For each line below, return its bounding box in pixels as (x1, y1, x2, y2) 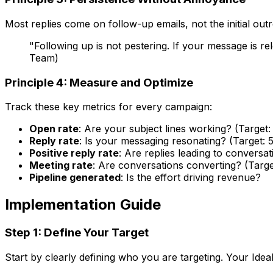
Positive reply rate (29, 147, 119, 160)
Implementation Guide (5, 196, 161, 214)
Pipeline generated (29, 171, 121, 184)
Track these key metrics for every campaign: (5, 101, 212, 113)
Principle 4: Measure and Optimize (5, 75, 193, 90)
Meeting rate (29, 159, 93, 172)
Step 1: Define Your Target (5, 225, 149, 240)
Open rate (29, 122, 79, 135)
